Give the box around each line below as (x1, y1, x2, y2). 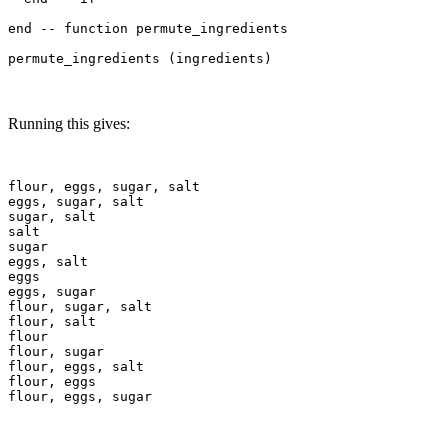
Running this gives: (8, 114, 130, 132)
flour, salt (8, 313, 96, 329)
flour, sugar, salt (8, 298, 152, 314)
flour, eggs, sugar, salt (8, 178, 200, 194)
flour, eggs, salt (8, 358, 144, 374)
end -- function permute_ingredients (8, 20, 288, 36)
